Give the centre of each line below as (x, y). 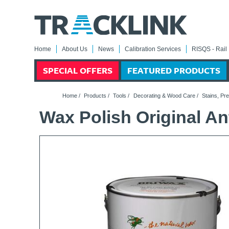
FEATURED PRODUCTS (174, 70)
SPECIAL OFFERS (78, 70)
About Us (75, 49)
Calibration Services (153, 49)
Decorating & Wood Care (164, 96)
